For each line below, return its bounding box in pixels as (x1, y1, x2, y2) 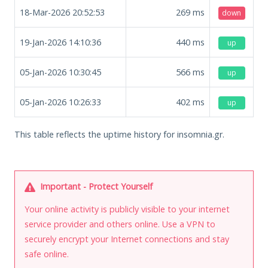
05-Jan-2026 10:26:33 (20, 96, 101, 108)
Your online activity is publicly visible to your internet (25, 203, 230, 215)
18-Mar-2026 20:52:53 (20, 6, 105, 18)
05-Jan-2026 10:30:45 (20, 66, 101, 78)
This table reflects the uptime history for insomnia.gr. (14, 128, 224, 140)
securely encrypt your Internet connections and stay (25, 233, 229, 245)
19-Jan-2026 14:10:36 (20, 36, 101, 48)
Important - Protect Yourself (38, 180, 153, 192)
